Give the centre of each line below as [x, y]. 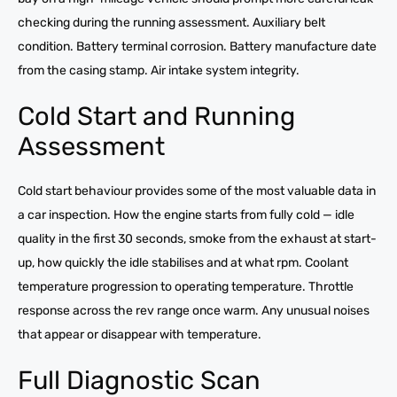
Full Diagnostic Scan [139, 380]
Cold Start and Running [156, 116]
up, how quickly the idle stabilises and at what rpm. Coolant [183, 262]
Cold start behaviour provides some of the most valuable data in [197, 191]
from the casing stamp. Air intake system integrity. [159, 70]
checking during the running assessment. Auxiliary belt [171, 22]
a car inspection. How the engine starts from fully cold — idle [186, 214]
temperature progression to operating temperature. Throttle [186, 286]
